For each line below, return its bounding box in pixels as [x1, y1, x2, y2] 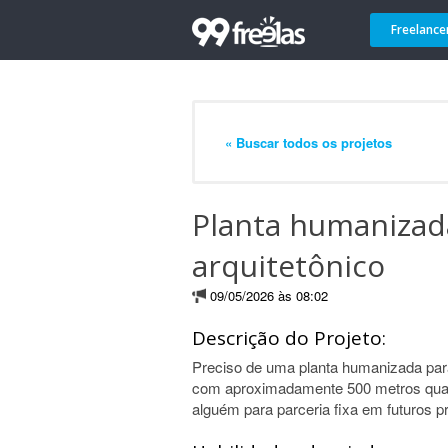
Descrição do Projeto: [192, 325, 386, 351]
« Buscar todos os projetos [225, 132, 392, 152]
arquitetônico [192, 245, 385, 286]
